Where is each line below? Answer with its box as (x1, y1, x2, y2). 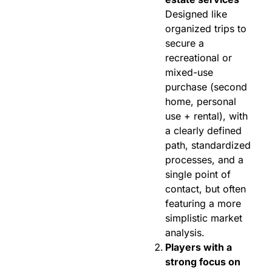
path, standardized (165, 139, 251, 152)
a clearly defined (165, 124, 242, 137)
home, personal (165, 95, 236, 108)
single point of (165, 168, 231, 181)
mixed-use (165, 66, 213, 79)
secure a (165, 37, 204, 50)
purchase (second (165, 81, 247, 93)
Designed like (165, 8, 227, 21)
